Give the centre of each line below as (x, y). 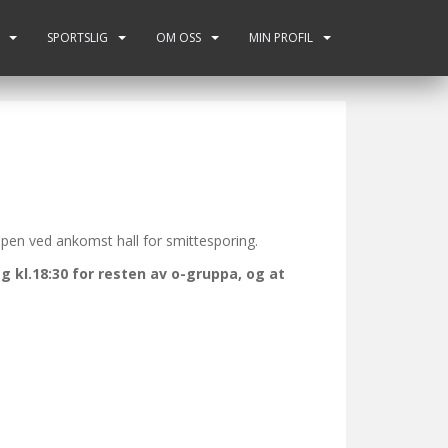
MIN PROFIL (281, 37)
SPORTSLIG (77, 37)
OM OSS (178, 37)
